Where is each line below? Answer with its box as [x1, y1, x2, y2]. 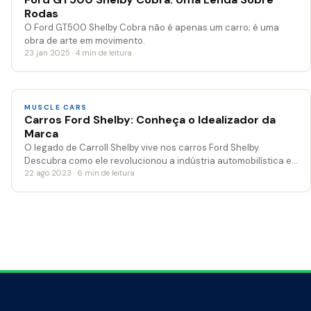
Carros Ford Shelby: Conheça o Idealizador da [24, 112, 276, 128]
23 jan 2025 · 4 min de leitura [24, 48, 132, 58]
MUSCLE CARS [24, 103, 87, 112]
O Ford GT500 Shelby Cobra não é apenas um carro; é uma [24, 22, 279, 34]
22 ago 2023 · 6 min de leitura [24, 168, 135, 178]
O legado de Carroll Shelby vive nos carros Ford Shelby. [24, 142, 260, 154]
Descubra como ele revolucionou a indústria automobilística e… [24, 155, 298, 167]
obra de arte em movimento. [24, 35, 145, 47]
